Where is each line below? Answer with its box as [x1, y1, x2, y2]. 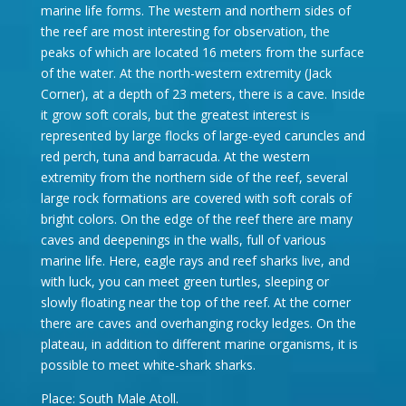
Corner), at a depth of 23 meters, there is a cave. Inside [40, 85, 365, 102]
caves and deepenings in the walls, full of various [40, 231, 326, 248]
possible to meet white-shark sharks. [40, 356, 256, 373]
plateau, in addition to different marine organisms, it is [40, 335, 358, 353]
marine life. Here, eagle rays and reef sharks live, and [40, 252, 350, 269]
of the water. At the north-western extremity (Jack [40, 64, 332, 82]
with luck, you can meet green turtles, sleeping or [40, 273, 329, 290]
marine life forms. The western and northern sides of [40, 2, 351, 19]
